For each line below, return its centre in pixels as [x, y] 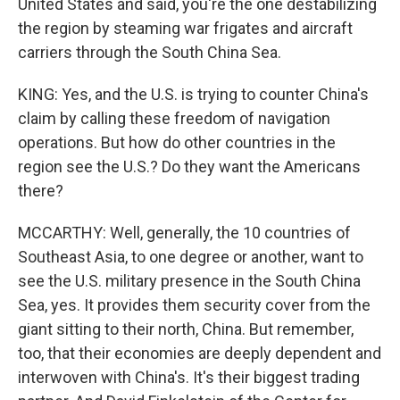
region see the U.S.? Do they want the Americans [189, 167]
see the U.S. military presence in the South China [189, 281]
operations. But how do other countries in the [177, 142]
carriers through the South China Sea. [150, 52]
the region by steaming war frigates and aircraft [185, 28]
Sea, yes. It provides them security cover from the [194, 305]
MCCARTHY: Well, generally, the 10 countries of [184, 233]
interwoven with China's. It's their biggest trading [189, 377]
